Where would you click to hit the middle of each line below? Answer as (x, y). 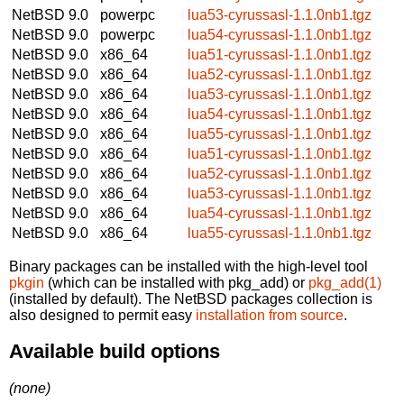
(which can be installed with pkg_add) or (176, 282)
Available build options (115, 352)
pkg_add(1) (345, 282)
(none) (30, 388)
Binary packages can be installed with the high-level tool (188, 266)
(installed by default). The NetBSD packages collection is (191, 298)
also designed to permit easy (102, 315)
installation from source (270, 315)
